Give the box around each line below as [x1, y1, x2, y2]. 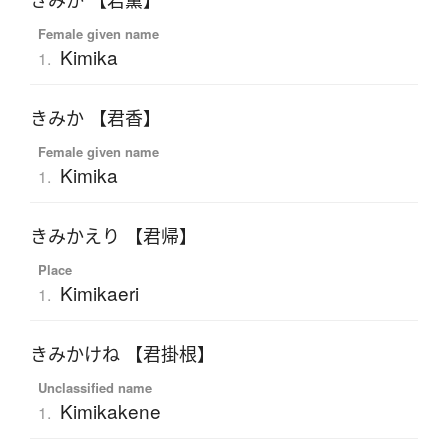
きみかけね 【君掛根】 [30, 342, 215, 367]
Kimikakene [59, 397, 161, 425]
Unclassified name [37, 378, 152, 398]
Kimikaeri [59, 279, 139, 307]
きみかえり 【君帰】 [30, 224, 197, 249]
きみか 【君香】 [30, 106, 161, 131]
